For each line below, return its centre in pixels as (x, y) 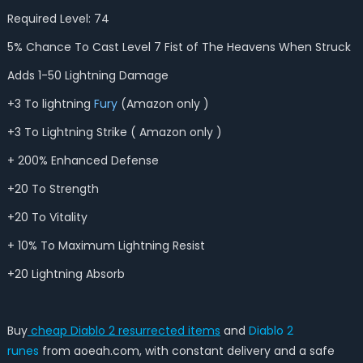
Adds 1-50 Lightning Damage (88, 75)
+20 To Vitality (47, 217)
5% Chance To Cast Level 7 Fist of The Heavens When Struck (179, 47)
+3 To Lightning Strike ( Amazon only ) (114, 132)
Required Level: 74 (58, 19)
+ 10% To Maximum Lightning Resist (106, 246)
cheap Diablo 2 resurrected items (124, 331)
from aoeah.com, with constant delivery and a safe (188, 351)
